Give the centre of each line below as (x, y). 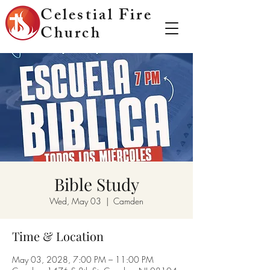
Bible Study (96, 184)
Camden (128, 201)
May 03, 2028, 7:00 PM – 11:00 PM (83, 259)
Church (71, 35)
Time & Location (58, 236)
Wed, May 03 (75, 201)
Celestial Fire (96, 17)
